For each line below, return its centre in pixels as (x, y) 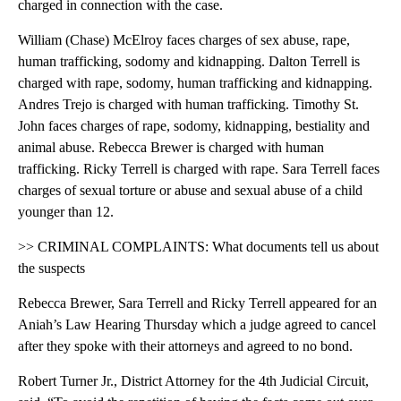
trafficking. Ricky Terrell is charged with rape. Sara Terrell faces (199, 169)
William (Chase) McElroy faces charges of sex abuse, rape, (184, 40)
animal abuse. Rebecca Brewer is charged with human (171, 148)
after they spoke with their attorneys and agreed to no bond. (185, 346)
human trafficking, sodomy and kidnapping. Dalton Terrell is (189, 62)
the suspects (51, 269)
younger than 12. (66, 212)
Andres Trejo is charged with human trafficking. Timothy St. (188, 105)
